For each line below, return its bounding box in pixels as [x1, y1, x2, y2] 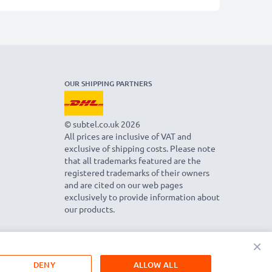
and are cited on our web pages [64, 178, 183, 190]
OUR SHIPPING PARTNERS [64, 78, 152, 89]
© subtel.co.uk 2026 [64, 118, 140, 129]
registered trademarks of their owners [64, 166, 209, 178]
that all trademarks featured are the [64, 154, 201, 166]
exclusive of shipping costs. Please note [64, 142, 216, 154]
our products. [64, 203, 115, 214]
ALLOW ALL [133, 259, 178, 270]
